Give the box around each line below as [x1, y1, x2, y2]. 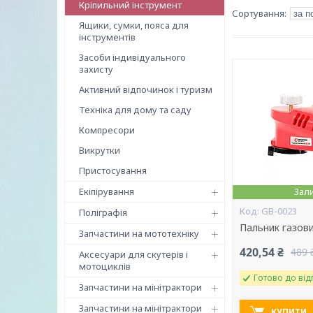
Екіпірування [79, 185, 134, 198]
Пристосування [79, 164, 147, 177]
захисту [79, 63, 113, 75]
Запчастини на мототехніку [79, 227, 199, 240]
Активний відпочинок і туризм [79, 83, 212, 96]
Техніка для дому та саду [79, 103, 191, 116]
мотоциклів [79, 260, 131, 272]
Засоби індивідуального [79, 51, 186, 64]
